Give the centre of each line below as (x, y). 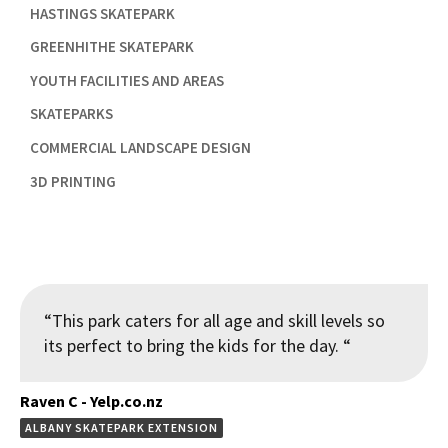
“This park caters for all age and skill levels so (214, 321)
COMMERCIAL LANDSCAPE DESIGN (140, 147)
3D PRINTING (72, 181)
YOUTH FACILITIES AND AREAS (126, 80)
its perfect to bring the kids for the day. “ (197, 346)
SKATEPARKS (71, 114)
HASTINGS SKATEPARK (102, 13)
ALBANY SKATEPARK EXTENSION (121, 428)
